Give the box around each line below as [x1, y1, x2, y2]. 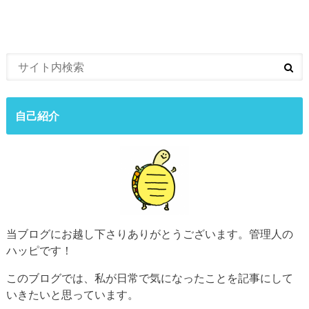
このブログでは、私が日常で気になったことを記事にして [6, 271, 293, 285]
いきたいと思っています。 [6, 288, 139, 301]
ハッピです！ [6, 243, 72, 257]
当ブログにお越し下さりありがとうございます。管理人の [6, 227, 293, 241]
